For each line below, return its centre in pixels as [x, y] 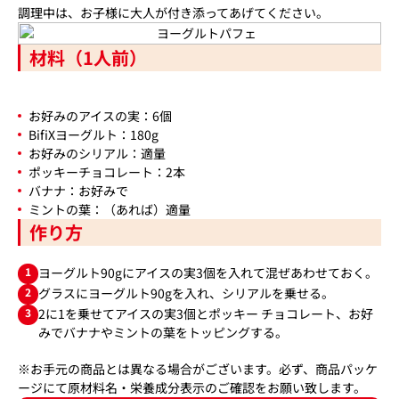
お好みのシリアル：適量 [97, 153]
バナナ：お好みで [78, 191]
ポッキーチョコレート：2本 [107, 172]
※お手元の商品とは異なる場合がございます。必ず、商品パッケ [198, 369]
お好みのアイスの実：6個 [100, 116]
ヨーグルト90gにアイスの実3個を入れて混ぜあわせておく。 [208, 273]
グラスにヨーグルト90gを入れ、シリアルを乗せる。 [186, 293]
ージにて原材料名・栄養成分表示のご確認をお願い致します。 [192, 387]
